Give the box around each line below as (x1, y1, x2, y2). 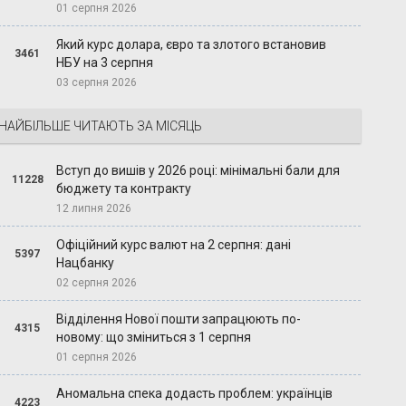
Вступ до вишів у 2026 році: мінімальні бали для (56, 163, 341, 179)
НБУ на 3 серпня (56, 55, 154, 71)
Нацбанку (56, 256, 115, 271)
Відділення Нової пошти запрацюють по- (56, 312, 302, 327)
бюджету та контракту (56, 181, 192, 197)
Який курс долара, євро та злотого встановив (56, 37, 327, 53)
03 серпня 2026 (56, 76, 138, 90)
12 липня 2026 (56, 202, 132, 216)
